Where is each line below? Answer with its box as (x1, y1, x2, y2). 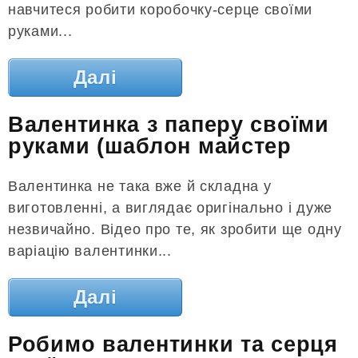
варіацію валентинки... (8, 242, 172, 259)
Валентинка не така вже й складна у (8, 177, 272, 194)
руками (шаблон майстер (8, 134, 292, 159)
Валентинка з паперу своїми (8, 113, 329, 137)
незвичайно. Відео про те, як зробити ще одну (8, 221, 342, 237)
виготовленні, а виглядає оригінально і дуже (8, 199, 332, 216)
